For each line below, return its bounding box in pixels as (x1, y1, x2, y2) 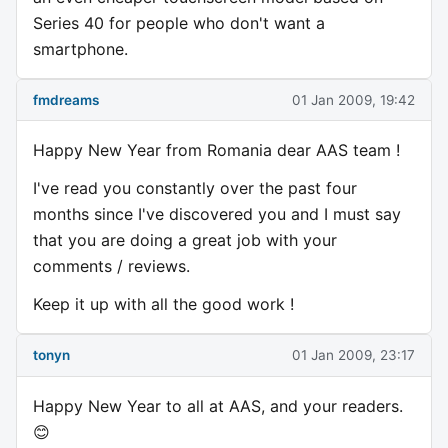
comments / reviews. (33, 256, 190, 277)
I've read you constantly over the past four (33, 178, 357, 199)
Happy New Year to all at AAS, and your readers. (33, 395, 403, 416)
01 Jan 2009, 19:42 (292, 91, 415, 108)
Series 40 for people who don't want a (33, 13, 325, 34)
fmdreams (33, 91, 99, 108)
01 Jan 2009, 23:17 (292, 346, 415, 363)
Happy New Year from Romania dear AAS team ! (33, 140, 400, 161)
